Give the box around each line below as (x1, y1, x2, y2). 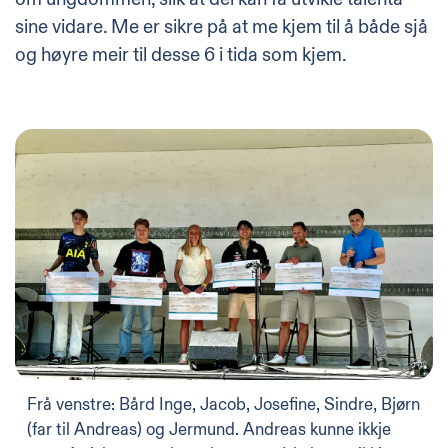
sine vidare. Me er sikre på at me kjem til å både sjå (15, 14, 428, 39)
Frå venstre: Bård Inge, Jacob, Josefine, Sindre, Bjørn (27, 393, 420, 415)
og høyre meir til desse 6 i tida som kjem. (15, 42, 347, 67)
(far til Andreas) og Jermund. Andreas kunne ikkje (27, 418, 391, 440)
